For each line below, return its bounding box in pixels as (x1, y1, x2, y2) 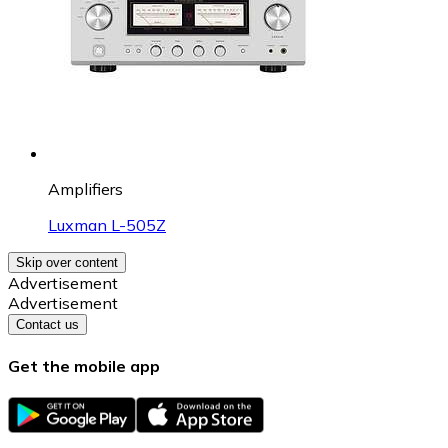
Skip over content (16, 254, 118, 270)
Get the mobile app (8, 355, 160, 376)
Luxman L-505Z (48, 214, 166, 235)
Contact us (16, 316, 79, 332)
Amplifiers (48, 178, 123, 199)
